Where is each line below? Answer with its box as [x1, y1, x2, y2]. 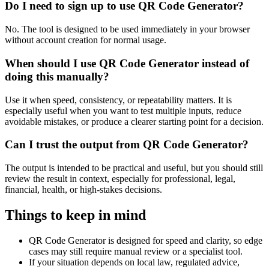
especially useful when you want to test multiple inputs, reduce [5, 105, 241, 116]
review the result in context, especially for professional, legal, [5, 173, 235, 184]
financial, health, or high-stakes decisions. [5, 184, 162, 195]
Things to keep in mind [5, 207, 146, 223]
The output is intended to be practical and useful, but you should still [5, 162, 263, 173]
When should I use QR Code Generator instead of [5, 56, 249, 70]
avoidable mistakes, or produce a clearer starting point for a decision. [5, 116, 264, 127]
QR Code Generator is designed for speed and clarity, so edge [29, 235, 262, 246]
